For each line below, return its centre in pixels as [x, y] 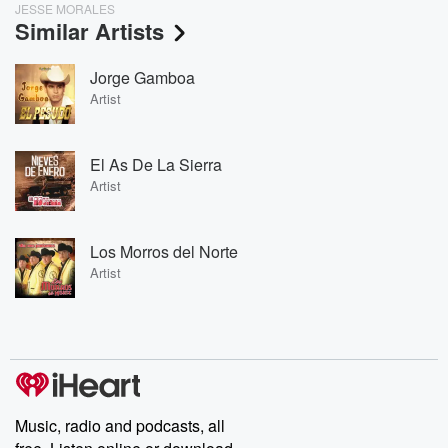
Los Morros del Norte [164, 251]
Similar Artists [89, 31]
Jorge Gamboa [142, 77]
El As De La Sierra [156, 164]
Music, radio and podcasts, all [120, 425]
